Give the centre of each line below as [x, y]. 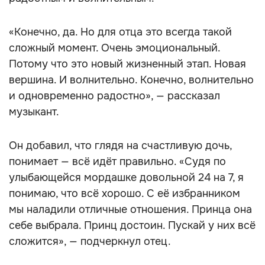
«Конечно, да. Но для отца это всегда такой [120, 32]
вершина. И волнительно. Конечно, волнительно [131, 80]
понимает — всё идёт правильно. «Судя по [117, 161]
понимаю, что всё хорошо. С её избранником [125, 193]
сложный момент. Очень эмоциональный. [114, 48]
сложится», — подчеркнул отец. [90, 241]
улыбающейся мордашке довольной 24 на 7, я [126, 177]
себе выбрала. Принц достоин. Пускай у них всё [132, 225]
